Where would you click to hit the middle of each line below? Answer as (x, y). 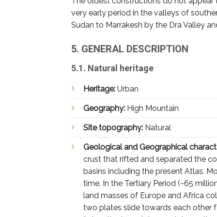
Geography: (105, 108)
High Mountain (153, 108)
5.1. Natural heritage (112, 68)
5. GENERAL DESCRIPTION (130, 49)
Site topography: (114, 127)
